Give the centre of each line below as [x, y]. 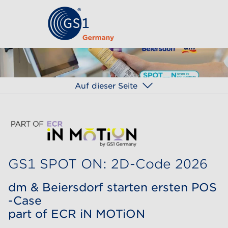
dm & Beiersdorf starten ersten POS [112, 187]
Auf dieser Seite [106, 85]
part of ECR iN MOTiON [77, 214]
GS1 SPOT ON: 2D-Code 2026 [108, 164]
